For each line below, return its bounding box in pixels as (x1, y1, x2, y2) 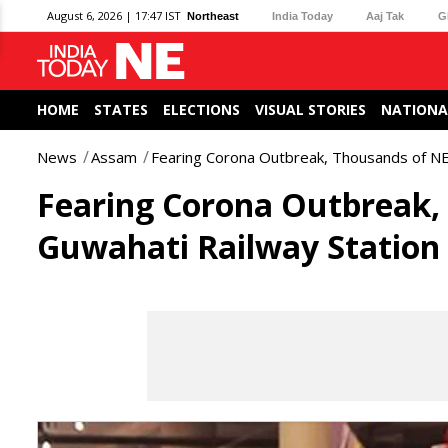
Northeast (187, 9, 239, 22)
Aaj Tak (366, 9, 405, 22)
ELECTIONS (163, 100, 240, 119)
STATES (94, 100, 148, 119)
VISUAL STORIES (255, 100, 366, 119)
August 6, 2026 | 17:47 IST (47, 8, 181, 23)
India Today (272, 9, 334, 22)
